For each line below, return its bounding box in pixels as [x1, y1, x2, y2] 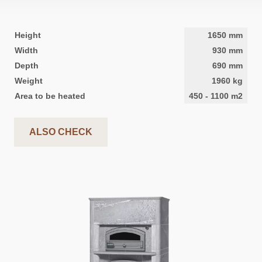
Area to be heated [14, 91, 85, 101]
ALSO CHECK [29, 126, 92, 137]
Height [14, 30, 41, 40]
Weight [14, 75, 43, 85]
